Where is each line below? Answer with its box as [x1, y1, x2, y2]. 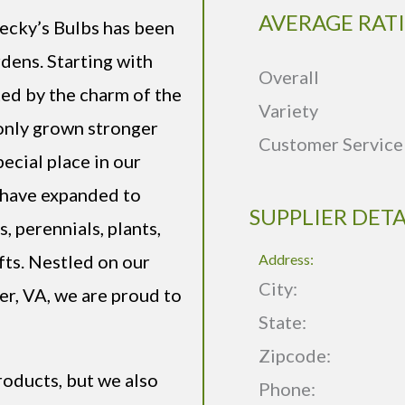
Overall [259, 66, 319, 89]
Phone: [259, 378, 316, 400]
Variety [259, 99, 318, 122]
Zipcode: [259, 344, 331, 367]
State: [259, 311, 310, 334]
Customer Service [259, 133, 403, 155]
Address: [259, 250, 314, 268]
